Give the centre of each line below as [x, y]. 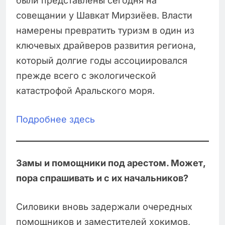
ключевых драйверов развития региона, [106, 46]
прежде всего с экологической [86, 76]
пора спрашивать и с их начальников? [102, 178]
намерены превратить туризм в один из [105, 31]
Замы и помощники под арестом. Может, [111, 163]
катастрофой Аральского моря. [85, 91]
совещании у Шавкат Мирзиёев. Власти [104, 16]
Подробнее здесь [55, 120]
